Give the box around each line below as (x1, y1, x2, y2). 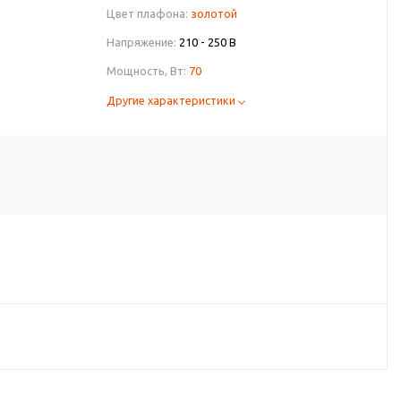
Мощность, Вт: (107, 64, 186, 77)
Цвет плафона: (107, 7, 188, 20)
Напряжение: (107, 36, 176, 48)
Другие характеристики (107, 94, 238, 107)
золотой (191, 7, 237, 20)
